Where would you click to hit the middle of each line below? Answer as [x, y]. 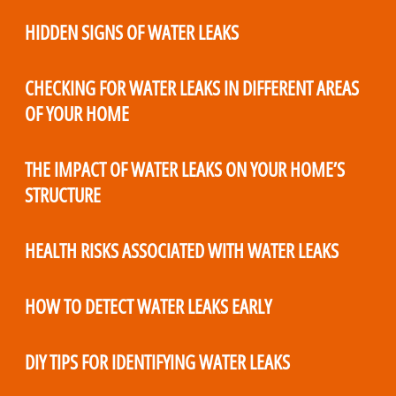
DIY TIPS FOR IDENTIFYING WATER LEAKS [157, 362]
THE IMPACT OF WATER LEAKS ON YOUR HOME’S [185, 170]
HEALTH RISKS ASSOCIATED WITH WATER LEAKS [182, 251]
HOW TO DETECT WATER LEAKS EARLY [148, 307]
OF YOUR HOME [77, 114]
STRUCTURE [63, 195]
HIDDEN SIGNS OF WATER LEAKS [132, 33]
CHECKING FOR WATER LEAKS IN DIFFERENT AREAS [192, 88]
